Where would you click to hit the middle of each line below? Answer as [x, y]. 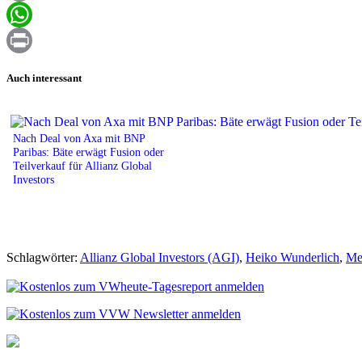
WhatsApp [34, 40]
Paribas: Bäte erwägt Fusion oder [88, 152]
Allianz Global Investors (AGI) [160, 257]
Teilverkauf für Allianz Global [82, 165]
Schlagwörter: [43, 257]
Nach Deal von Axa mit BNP [79, 138]
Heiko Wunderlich [293, 257]
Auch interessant [44, 78]
